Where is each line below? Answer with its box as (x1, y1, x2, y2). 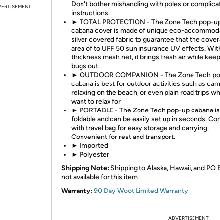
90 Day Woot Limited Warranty (94, 187, 188, 195)
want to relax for (71, 97, 121, 106)
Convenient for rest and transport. (71, 133, 175, 141)
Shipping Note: (61, 164, 109, 172)
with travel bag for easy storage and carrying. (71, 124, 209, 132)
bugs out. (71, 62, 100, 70)
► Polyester (71, 150, 109, 159)
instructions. (71, 9, 110, 17)
